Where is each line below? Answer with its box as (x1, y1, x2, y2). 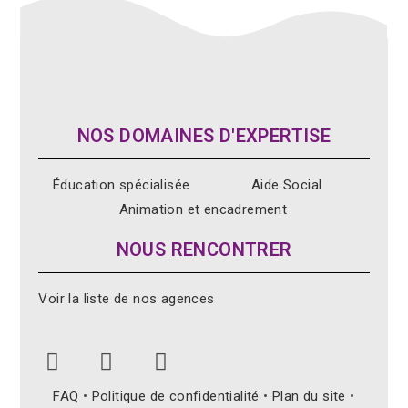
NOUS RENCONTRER (116, 239, 292, 260)
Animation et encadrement (118, 201, 288, 218)
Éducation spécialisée (53, 177, 190, 193)
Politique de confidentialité (91, 388, 260, 404)
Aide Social (251, 177, 322, 193)
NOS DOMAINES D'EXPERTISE (76, 125, 331, 147)
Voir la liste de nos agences (38, 291, 215, 307)
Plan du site (272, 388, 346, 404)
